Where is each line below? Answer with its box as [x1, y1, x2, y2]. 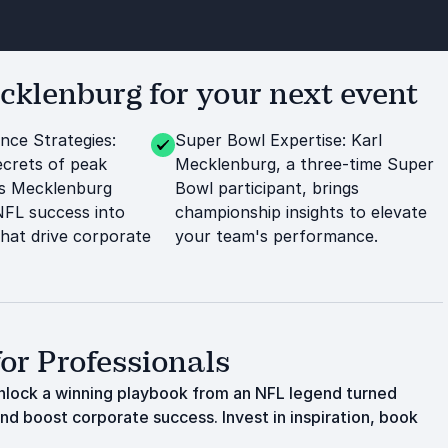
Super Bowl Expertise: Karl [174, 130, 382, 150]
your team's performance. [174, 226, 378, 246]
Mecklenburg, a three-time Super [174, 154, 434, 174]
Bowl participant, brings [174, 178, 359, 198]
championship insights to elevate [174, 202, 427, 222]
